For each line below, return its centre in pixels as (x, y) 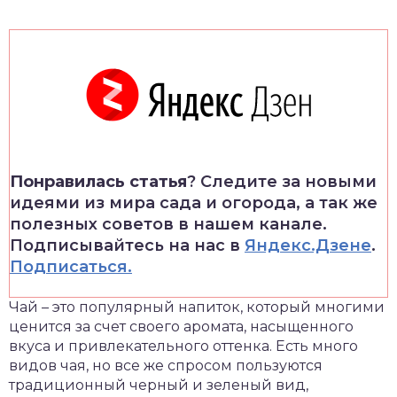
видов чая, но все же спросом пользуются (166, 366)
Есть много (317, 346)
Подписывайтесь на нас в (127, 245)
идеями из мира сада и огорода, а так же (194, 203)
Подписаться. (71, 267)
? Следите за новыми (282, 182)
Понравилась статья (98, 182)
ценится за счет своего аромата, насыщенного (181, 327)
